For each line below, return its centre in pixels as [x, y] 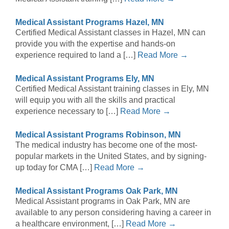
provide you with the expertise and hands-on [95, 44]
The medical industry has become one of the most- [106, 145]
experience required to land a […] [76, 55]
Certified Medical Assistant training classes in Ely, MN [112, 89]
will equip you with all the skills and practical [95, 100]
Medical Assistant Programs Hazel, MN [90, 22]
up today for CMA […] [55, 168]
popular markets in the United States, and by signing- [111, 156]
